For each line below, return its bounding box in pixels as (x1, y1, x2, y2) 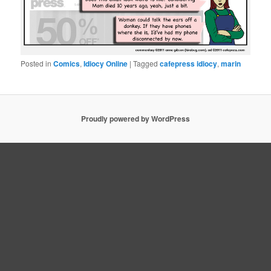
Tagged (133, 57, 158, 68)
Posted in (21, 57, 52, 68)
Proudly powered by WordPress (81, 113, 190, 125)
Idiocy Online (83, 57, 128, 69)
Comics (53, 57, 80, 69)
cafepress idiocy (160, 57, 218, 69)
